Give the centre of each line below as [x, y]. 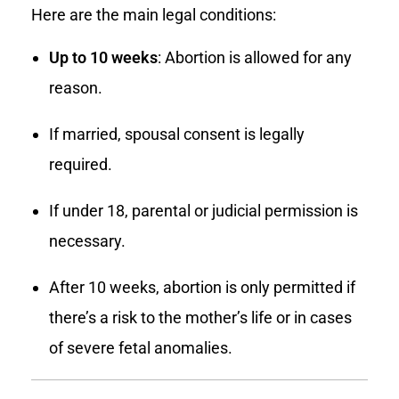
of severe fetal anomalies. [140, 348]
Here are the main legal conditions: [154, 15]
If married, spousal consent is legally [176, 134]
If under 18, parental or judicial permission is [203, 211]
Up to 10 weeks [103, 58]
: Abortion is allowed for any [254, 58]
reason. [75, 88]
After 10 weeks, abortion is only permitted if [202, 288]
